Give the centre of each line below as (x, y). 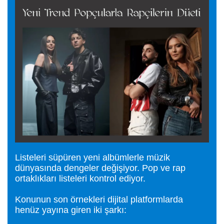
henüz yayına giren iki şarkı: (71, 210)
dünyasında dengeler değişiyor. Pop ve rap (100, 168)
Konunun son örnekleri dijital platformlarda (99, 199)
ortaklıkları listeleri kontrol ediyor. (80, 178)
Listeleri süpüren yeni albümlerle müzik (92, 157)
